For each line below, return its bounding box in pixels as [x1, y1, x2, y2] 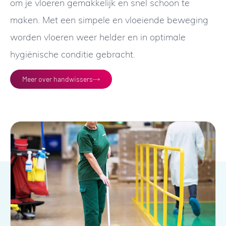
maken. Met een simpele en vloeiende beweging [10, 13, 208, 26]
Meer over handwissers [22, 75, 93, 84]
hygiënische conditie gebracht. [10, 47, 135, 60]
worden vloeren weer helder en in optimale [10, 30, 186, 43]
